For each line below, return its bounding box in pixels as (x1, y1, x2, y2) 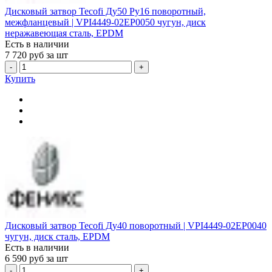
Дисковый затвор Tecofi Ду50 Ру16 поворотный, (5, 6, 206, 17)
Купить (5, 73, 35, 84)
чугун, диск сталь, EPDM (5, 231, 110, 242)
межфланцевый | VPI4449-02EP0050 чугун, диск (5, 17, 206, 28)
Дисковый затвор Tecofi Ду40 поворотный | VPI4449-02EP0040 (5, 220, 267, 231)
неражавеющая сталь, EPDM (5, 28, 123, 39)
